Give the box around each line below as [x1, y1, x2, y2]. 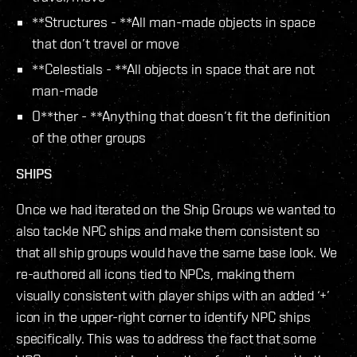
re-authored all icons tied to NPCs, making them [16, 265, 295, 282]
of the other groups [32, 128, 146, 146]
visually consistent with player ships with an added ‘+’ [16, 286, 331, 304]
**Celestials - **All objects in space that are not [32, 60, 315, 77]
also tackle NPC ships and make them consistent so [16, 222, 320, 239]
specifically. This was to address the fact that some [16, 329, 316, 347]
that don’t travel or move [32, 34, 179, 52]
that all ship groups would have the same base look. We [16, 243, 338, 261]
